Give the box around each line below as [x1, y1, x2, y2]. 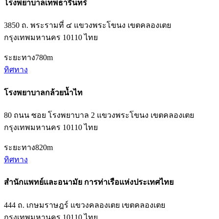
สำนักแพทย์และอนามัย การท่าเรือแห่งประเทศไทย [4, 178, 174, 187]
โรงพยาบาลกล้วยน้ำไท [4, 88, 83, 97]
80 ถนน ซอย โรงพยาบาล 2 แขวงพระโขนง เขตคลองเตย [4, 111, 194, 119]
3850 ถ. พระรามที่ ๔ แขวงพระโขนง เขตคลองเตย [4, 21, 171, 30]
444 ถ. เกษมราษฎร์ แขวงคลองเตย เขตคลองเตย [4, 200, 165, 209]
